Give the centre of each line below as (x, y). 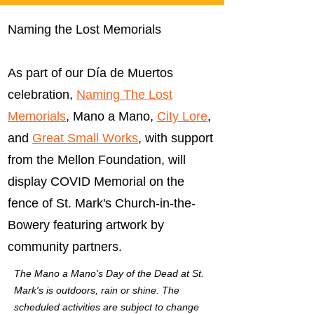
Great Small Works (85, 138)
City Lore (182, 116)
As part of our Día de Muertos (90, 73)
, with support (176, 138)
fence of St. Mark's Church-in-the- (102, 203)
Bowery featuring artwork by (86, 225)
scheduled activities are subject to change (107, 307)
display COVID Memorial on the (96, 182)
